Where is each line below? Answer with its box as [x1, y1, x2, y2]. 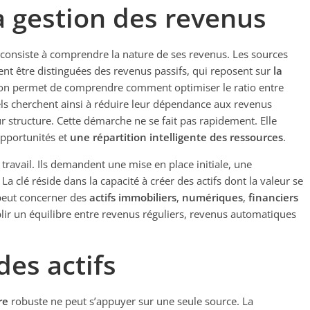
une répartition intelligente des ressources [70, 130, 283, 144]
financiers [248, 190, 298, 204]
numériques [182, 190, 243, 204]
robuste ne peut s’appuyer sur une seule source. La [8, 294, 253, 308]
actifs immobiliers [89, 190, 176, 204]
